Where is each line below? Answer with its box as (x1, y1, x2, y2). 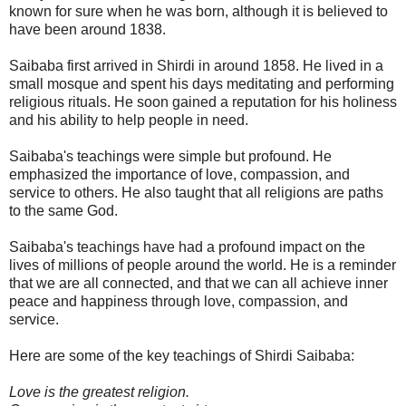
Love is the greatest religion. (9, 383, 189, 400)
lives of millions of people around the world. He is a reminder (9, 256, 396, 273)
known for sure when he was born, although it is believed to (9, 3, 388, 19)
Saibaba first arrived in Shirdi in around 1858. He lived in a (9, 57, 383, 73)
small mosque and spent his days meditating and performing (9, 75, 394, 92)
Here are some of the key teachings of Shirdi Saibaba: (9, 347, 354, 363)
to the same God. (9, 202, 118, 218)
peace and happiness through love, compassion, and (9, 293, 348, 309)
